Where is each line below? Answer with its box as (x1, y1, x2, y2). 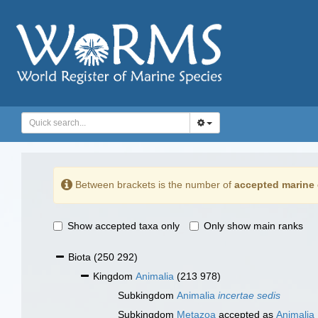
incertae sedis (218, 290, 280, 302)
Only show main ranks (204, 220, 303, 232)
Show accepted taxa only (67, 220, 180, 232)
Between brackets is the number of (72, 178, 234, 190)
